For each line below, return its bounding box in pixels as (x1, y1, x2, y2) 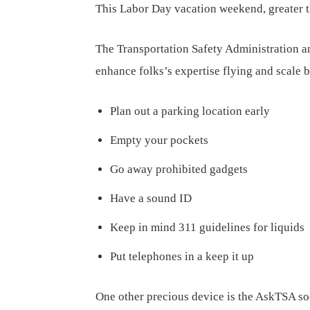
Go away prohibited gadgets (110, 163, 248, 176)
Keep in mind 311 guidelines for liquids (110, 221, 304, 234)
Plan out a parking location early (110, 104, 270, 118)
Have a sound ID (110, 192, 192, 205)
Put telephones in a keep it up (110, 250, 254, 263)
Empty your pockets (110, 134, 208, 147)
